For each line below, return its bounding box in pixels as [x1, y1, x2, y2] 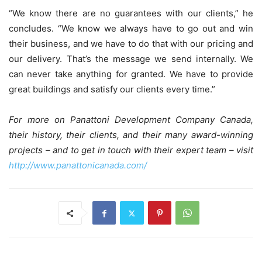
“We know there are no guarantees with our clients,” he [9, 8, 253, 19]
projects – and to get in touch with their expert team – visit [9, 144, 253, 156]
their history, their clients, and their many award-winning [9, 129, 253, 141]
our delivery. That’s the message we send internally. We [9, 53, 253, 65]
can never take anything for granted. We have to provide [9, 68, 253, 80]
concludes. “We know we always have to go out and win [9, 23, 253, 35]
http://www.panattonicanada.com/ [9, 160, 147, 171]
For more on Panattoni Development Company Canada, [9, 114, 253, 126]
